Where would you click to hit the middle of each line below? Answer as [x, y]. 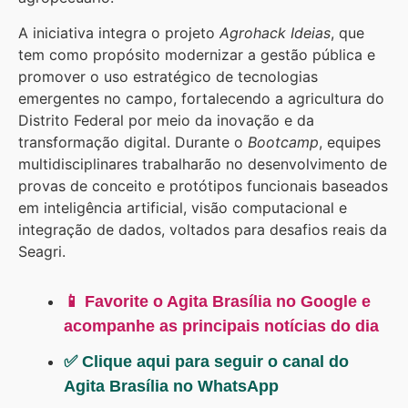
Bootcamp [283, 142]
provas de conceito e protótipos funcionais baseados [203, 185]
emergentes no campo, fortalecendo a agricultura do [201, 98]
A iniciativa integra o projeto [119, 32]
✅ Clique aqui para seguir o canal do [206, 361]
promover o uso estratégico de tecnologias [168, 76]
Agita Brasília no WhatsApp [171, 386]
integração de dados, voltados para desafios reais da [203, 229]
